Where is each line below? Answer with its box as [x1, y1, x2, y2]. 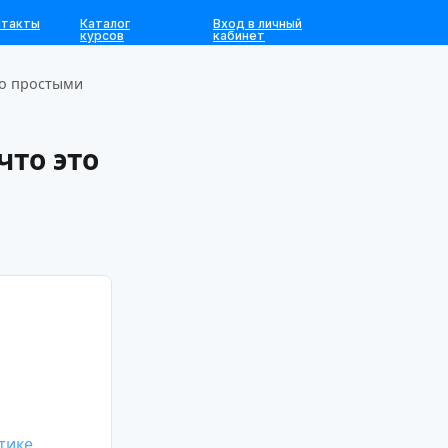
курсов [80, 28, 124, 43]
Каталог [80, 16, 130, 31]
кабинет [213, 28, 265, 43]
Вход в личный [213, 16, 302, 31]
